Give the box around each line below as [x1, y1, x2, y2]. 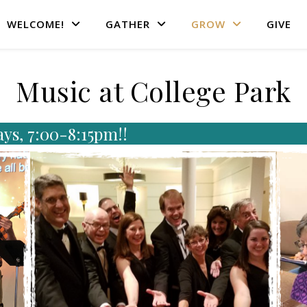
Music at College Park [16, 73, 291, 109]
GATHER [106, 17, 150, 31]
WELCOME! [7, 17, 64, 31]
